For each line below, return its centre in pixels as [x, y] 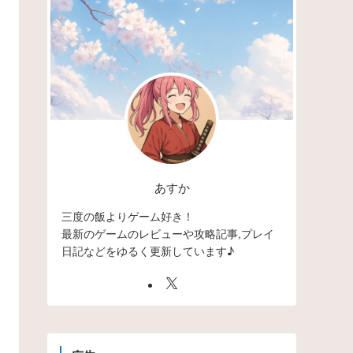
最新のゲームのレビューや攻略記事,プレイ [168, 233]
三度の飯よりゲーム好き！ [128, 216]
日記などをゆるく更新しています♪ [148, 250]
